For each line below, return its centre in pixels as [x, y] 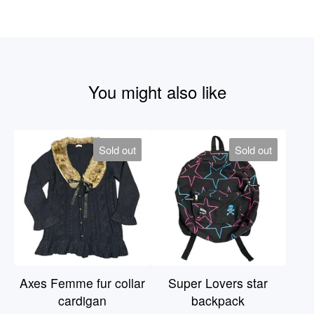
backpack [218, 300]
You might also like [157, 91]
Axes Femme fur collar [82, 283]
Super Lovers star [218, 283]
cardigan [82, 300]
